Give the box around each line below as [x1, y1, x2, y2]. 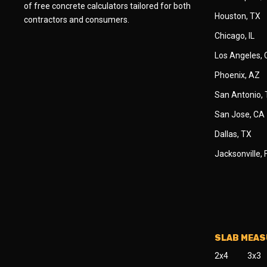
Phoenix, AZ [215, 70, 260, 80]
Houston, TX [215, 11, 260, 21]
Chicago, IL [215, 31, 254, 41]
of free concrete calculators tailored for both [24, 1, 191, 11]
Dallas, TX [215, 129, 252, 139]
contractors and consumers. [24, 15, 129, 24]
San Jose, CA [215, 110, 265, 119]
